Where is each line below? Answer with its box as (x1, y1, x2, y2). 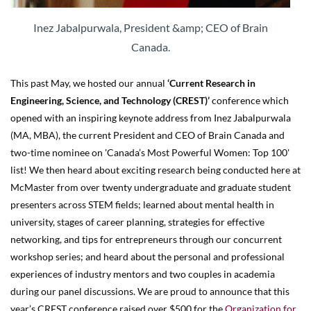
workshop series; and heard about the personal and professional (10, 250, 285, 262)
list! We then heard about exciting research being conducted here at (10, 163, 301, 176)
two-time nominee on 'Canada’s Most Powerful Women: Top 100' (10, 146, 289, 158)
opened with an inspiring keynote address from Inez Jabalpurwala (10, 111, 291, 124)
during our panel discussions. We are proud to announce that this (10, 285, 289, 297)
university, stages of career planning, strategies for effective (10, 215, 264, 228)
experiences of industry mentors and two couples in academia (10, 267, 275, 280)
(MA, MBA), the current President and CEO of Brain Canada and (10, 128, 285, 141)
